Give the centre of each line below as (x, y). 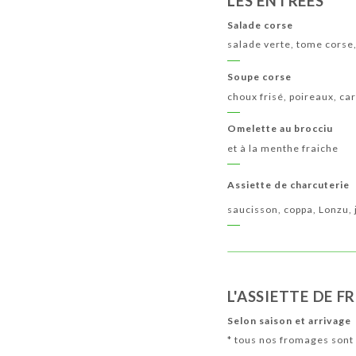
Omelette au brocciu (281, 129)
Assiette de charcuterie (289, 185)
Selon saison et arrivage (290, 320)
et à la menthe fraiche (283, 148)
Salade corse (261, 25)
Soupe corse (260, 77)
